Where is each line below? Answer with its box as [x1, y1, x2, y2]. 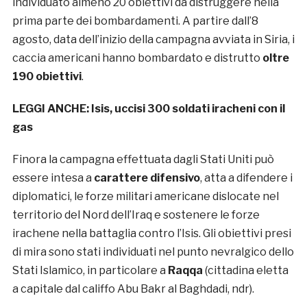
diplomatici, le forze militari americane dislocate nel [12, 189, 279, 203]
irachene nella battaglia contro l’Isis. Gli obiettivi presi [12, 226, 291, 240]
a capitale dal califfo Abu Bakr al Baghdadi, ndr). [12, 282, 254, 295]
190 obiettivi [12, 69, 82, 83]
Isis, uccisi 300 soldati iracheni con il [90, 101, 285, 115]
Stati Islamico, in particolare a [12, 263, 166, 277]
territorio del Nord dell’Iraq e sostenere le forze [12, 208, 260, 221]
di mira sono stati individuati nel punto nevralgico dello [12, 245, 294, 258]
